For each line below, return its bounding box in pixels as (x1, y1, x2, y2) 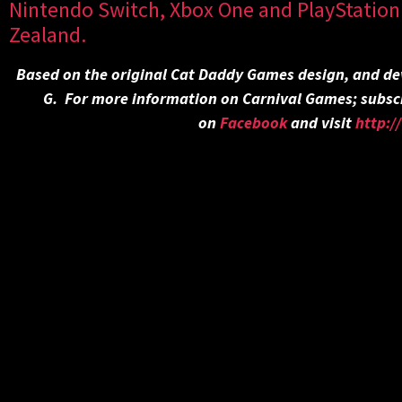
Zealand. (9, 21, 86, 49)
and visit (286, 112, 355, 134)
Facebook (219, 112, 287, 134)
